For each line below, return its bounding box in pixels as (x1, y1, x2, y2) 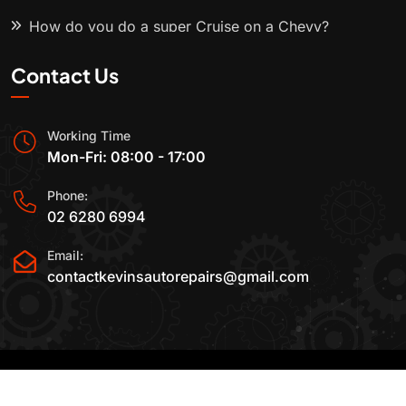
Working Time (47, 128, 130, 144)
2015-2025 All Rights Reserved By (47, 376, 289, 395)
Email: (47, 246, 83, 263)
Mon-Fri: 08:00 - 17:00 (47, 148, 206, 167)
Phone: (47, 188, 88, 204)
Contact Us (11, 63, 119, 89)
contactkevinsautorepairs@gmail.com (47, 266, 309, 285)
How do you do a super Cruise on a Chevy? (29, 17, 329, 36)
